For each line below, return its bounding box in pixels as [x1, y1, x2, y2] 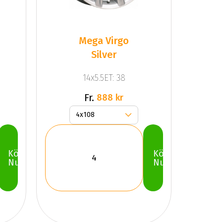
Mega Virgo [79, 34, 129, 47]
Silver [91, 48, 117, 60]
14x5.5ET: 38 [82, 72, 125, 84]
